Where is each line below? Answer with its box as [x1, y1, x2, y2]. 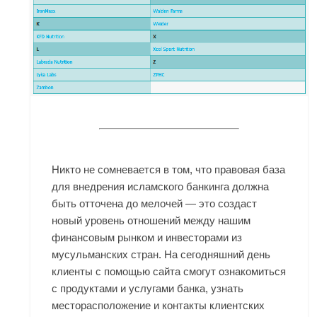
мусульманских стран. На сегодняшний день [52, 248, 271, 261]
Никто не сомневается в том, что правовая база [52, 163, 286, 176]
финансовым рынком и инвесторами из [52, 231, 243, 244]
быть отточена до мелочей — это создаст [52, 197, 258, 210]
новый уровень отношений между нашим [52, 214, 251, 227]
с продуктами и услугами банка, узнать [52, 282, 244, 295]
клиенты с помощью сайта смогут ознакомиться [52, 265, 287, 278]
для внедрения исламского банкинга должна [52, 180, 270, 193]
